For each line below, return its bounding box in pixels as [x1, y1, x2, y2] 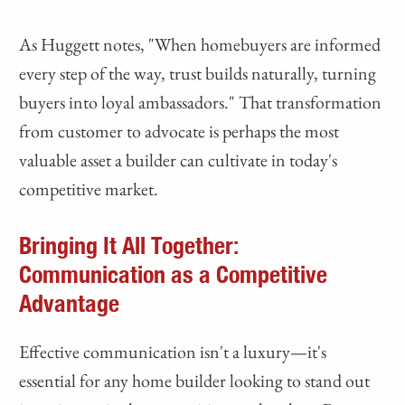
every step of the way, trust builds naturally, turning [19, 61, 377, 86]
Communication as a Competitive [19, 264, 328, 288]
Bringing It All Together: [19, 235, 240, 259]
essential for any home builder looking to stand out [19, 369, 371, 393]
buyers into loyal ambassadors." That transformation [19, 90, 382, 115]
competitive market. [19, 177, 159, 202]
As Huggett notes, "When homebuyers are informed [19, 33, 381, 57]
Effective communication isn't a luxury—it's [19, 340, 327, 364]
